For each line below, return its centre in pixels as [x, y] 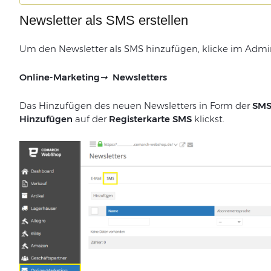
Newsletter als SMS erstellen [103, 20]
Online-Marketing [59, 77]
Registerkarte [139, 119]
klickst [208, 119]
